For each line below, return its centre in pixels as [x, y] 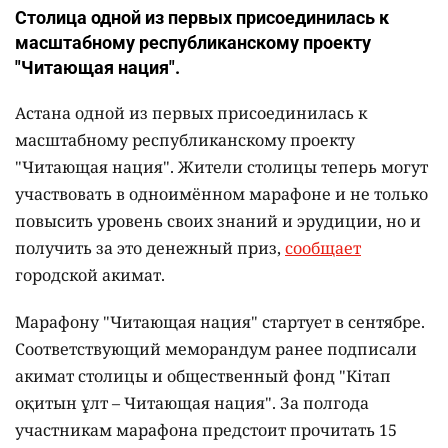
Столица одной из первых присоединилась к [202, 17]
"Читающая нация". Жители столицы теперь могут [221, 166]
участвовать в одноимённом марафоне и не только [221, 193]
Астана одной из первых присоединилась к [191, 112]
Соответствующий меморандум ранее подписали [216, 348]
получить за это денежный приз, [150, 247]
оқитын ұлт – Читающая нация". [147, 402]
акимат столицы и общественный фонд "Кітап [203, 375]
